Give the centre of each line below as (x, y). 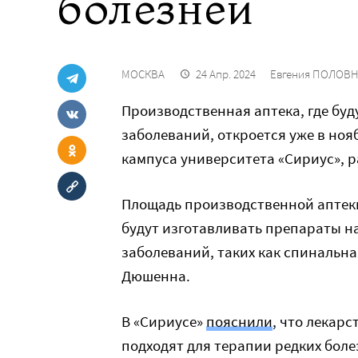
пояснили (239, 321)
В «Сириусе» (164, 321)
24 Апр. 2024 (226, 74)
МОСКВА (143, 74)
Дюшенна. (156, 276)
